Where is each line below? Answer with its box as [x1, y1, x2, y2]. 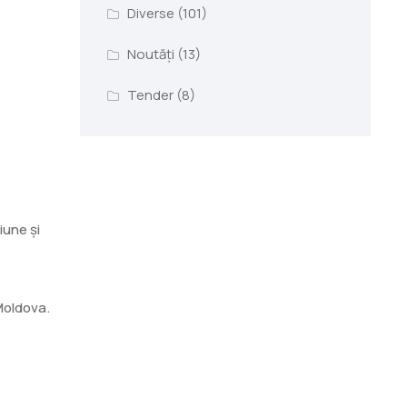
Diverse [126, 3, 174, 23]
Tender [126, 84, 174, 104]
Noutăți [126, 44, 174, 64]
